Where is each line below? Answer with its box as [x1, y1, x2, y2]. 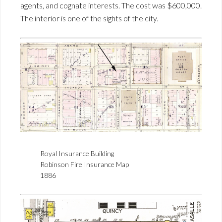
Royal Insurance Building [40, 149, 114, 158]
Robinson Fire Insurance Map [40, 160, 129, 168]
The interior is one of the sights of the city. [20, 13, 158, 23]
